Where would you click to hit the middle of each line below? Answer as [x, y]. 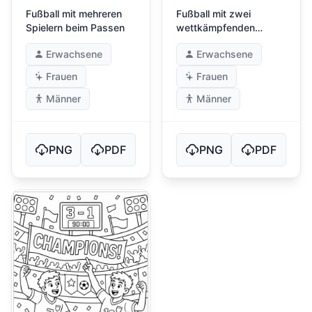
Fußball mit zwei [213, 14]
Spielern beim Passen [75, 28]
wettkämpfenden [216, 28]
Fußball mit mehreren [74, 14]
